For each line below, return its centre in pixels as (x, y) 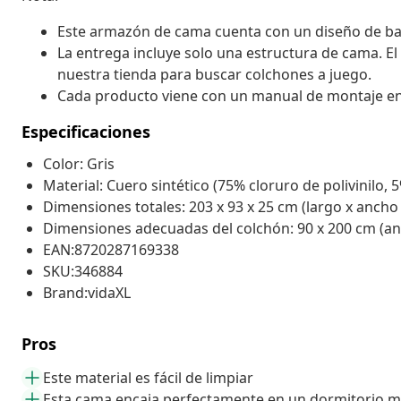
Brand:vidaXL (87, 292)
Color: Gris (79, 163)
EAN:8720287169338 (111, 249)
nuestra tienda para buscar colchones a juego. (214, 74)
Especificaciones (86, 131)
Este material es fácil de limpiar (148, 377)
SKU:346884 (83, 271)
